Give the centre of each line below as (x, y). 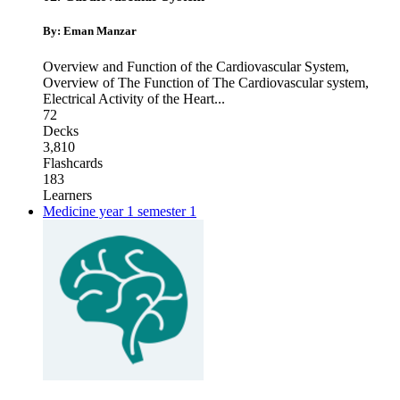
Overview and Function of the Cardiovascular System (194, 66)
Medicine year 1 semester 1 (120, 211)
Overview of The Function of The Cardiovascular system (204, 82)
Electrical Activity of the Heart (129, 98)
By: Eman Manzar (90, 31)
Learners (67, 195)
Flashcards (73, 162)
